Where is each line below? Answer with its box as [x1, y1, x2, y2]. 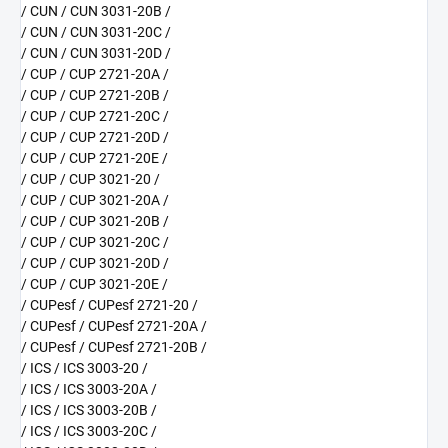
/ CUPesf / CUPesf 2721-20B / [21, 339, 207, 356]
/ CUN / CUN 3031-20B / [21, 3, 171, 20]
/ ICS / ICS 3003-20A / [21, 381, 157, 398]
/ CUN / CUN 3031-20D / [21, 45, 171, 62]
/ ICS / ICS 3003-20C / [21, 423, 157, 440]
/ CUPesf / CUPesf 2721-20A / [21, 318, 207, 335]
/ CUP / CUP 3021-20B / [21, 213, 169, 230]
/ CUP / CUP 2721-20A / [21, 66, 169, 83]
